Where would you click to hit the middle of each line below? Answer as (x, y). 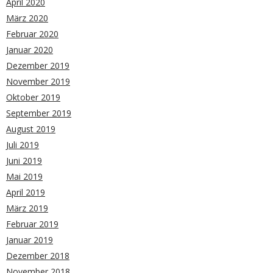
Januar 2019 (30, 239)
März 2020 (27, 18)
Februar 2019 (32, 224)
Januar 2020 (30, 49)
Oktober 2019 (33, 97)
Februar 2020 (32, 34)
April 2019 (26, 192)
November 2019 (38, 81)
